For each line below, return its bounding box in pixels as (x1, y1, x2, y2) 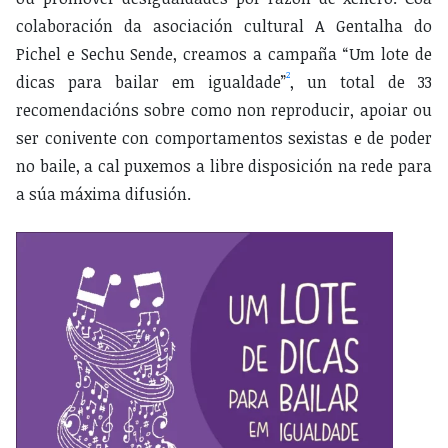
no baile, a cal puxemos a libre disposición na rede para (16, 155, 432, 178)
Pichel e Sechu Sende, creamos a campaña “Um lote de (16, 43, 432, 66)
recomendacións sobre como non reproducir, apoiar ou (16, 99, 432, 122)
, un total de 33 (290, 71, 432, 94)
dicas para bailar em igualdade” (16, 71, 286, 94)
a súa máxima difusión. (16, 183, 191, 206)
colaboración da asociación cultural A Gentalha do (16, 15, 432, 38)
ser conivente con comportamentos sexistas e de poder (16, 127, 432, 150)
